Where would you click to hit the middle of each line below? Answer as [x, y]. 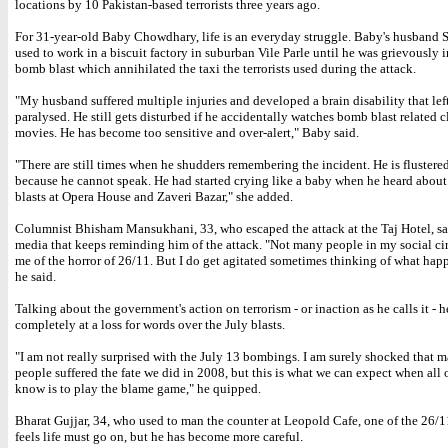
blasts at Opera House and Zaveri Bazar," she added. [154, 196]
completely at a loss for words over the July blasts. [150, 324]
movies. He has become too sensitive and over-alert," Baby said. [187, 132]
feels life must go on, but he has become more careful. [159, 436]
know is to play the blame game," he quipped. [138, 388]
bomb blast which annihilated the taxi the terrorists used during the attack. [215, 68]
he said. [35, 276]
